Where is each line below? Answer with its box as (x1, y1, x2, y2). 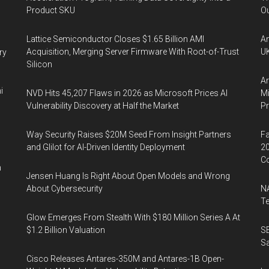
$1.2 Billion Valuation (26, 225, 105, 235)
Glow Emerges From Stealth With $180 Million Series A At (26, 212, 240, 222)
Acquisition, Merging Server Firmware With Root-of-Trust (26, 46, 239, 56)
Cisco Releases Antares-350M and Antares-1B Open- (26, 253, 224, 264)
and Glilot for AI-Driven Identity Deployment (26, 142, 185, 152)
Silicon (26, 59, 52, 69)
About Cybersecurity (26, 183, 103, 193)
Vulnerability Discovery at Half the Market (26, 100, 179, 110)
